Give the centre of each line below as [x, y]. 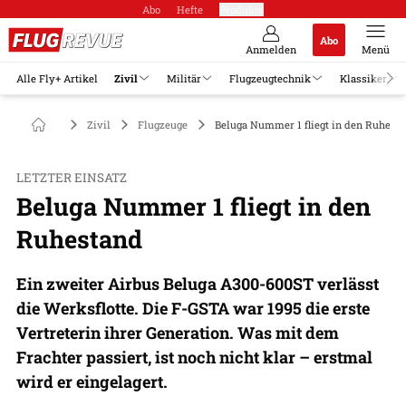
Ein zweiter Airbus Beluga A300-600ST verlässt [198, 283]
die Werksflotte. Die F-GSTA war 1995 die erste [193, 308]
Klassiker [363, 78]
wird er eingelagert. [92, 381]
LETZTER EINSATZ [72, 178]
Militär [184, 78]
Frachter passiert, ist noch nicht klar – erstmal [194, 357]
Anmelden [271, 49]
